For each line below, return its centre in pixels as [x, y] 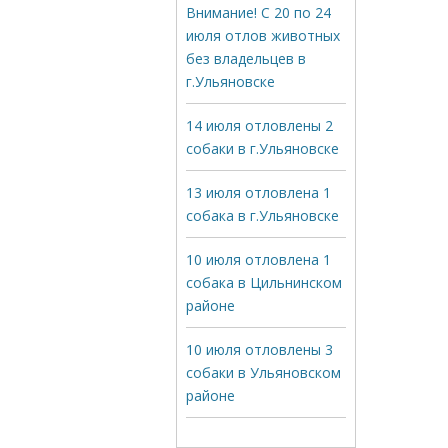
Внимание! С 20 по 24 [258, 12]
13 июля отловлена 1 [258, 192]
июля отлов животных [263, 35]
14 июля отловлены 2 [259, 125]
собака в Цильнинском [264, 282]
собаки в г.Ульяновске [262, 148]
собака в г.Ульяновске [262, 215]
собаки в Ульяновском [263, 372]
